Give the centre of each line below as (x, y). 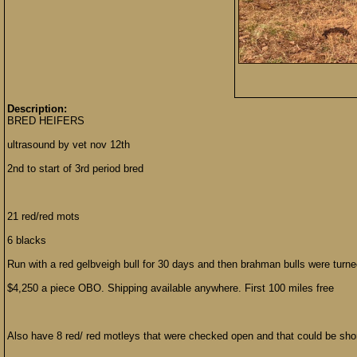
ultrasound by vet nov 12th (69, 145)
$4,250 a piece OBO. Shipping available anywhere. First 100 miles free (171, 288)
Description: (37, 109)
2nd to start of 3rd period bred (75, 169)
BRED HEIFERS (46, 121)
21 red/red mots (43, 216)
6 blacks (27, 240)
